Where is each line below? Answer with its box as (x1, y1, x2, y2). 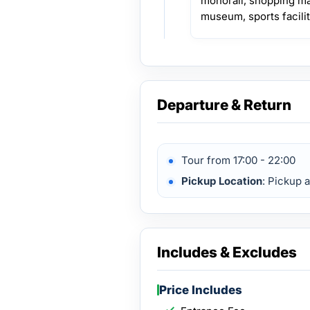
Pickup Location (181, 174, 262, 188)
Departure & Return (157, 96, 291, 113)
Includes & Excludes (157, 244, 297, 261)
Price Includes (159, 283, 242, 297)
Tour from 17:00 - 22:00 (181, 154, 295, 167)
